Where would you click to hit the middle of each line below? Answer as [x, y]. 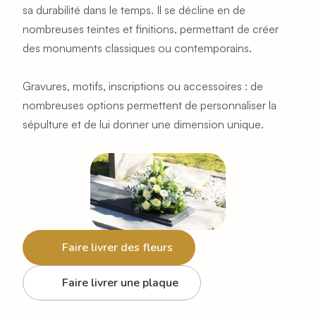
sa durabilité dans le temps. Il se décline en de [134, 10]
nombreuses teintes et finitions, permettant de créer [151, 29]
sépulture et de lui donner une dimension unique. [143, 124]
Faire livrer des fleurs [117, 247]
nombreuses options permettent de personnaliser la [150, 105]
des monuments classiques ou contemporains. [137, 48]
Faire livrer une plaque [120, 282]
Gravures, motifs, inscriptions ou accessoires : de [143, 86]
